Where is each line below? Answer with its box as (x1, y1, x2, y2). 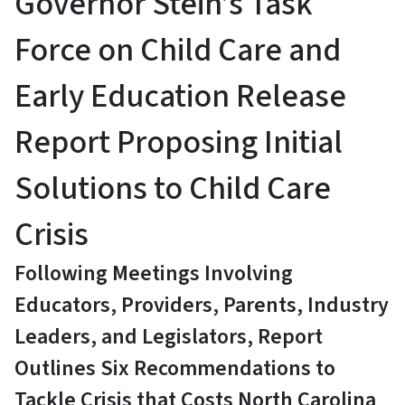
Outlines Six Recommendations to (14, 352, 335, 384)
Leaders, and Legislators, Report (14, 320, 323, 353)
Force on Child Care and (14, 26, 341, 73)
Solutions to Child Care (14, 165, 331, 212)
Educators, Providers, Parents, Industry (14, 288, 389, 321)
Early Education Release (14, 72, 346, 119)
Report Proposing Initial (14, 118, 343, 165)
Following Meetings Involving (14, 257, 293, 289)
